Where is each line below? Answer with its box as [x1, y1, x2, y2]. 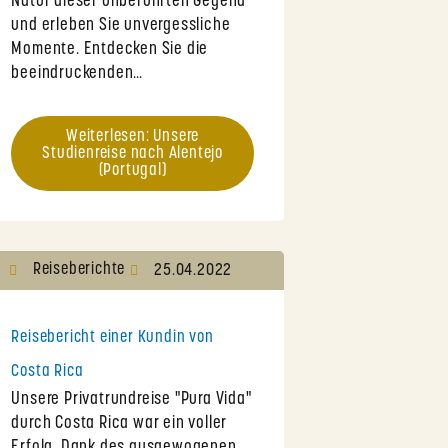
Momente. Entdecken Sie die [11, 41, 209, 59]
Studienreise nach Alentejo [42, 145, 224, 163]
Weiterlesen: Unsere [66, 128, 200, 146]
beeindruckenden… [11, 65, 144, 83]
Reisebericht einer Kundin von [11, 329, 214, 347]
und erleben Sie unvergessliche [11, 17, 231, 35]
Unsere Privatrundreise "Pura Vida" [11, 391, 252, 409]
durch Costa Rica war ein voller [11, 415, 228, 433]
